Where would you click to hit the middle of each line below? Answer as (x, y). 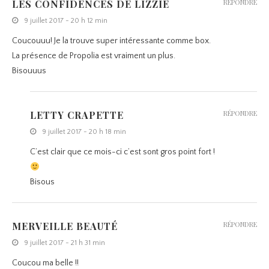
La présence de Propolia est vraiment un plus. (94, 56)
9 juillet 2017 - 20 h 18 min (84, 132)
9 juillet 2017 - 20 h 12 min (66, 21)
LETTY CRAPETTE (77, 115)
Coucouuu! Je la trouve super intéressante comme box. (111, 41)
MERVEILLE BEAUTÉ (65, 226)
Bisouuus (29, 71)
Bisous (42, 182)
